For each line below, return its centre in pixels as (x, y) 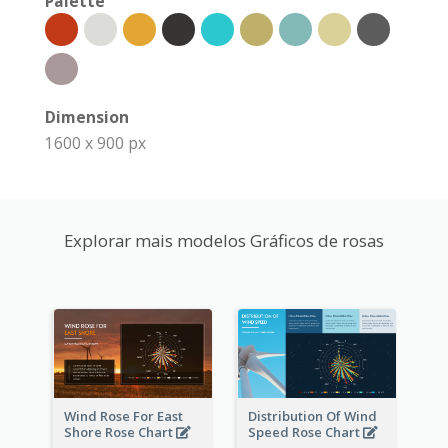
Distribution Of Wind (312, 416)
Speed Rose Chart (305, 432)
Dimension (87, 117)
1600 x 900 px (95, 143)
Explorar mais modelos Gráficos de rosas (224, 241)
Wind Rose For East (123, 416)
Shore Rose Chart (119, 432)
